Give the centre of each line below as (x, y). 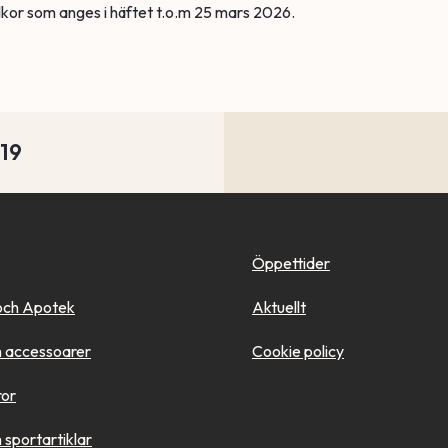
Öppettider (291, 263)
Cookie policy (298, 351)
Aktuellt (279, 307)
